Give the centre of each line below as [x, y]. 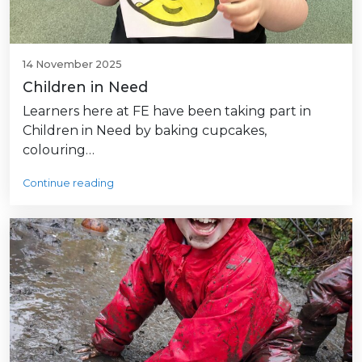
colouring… [59, 150]
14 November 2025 [72, 65]
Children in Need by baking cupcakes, [145, 131]
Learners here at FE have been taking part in [167, 112]
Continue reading [68, 183]
